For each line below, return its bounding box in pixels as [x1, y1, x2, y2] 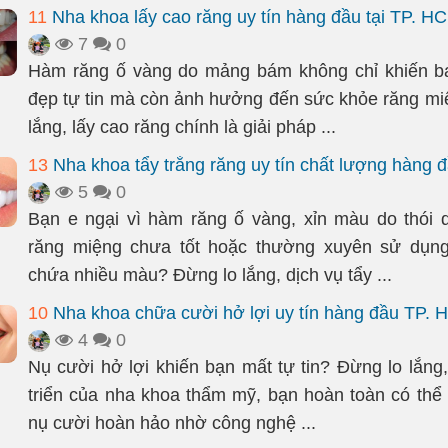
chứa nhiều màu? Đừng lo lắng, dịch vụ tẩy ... [28, 265, 392, 285]
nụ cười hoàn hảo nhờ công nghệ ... [28, 413, 316, 433]
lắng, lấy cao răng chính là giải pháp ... [28, 117, 336, 137]
